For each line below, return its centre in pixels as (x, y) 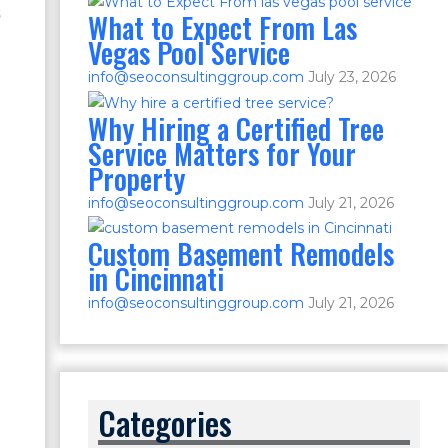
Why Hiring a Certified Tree (235, 128)
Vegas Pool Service (188, 52)
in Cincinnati (155, 279)
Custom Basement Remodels (240, 254)
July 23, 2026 (351, 76)
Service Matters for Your (221, 153)
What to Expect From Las (222, 27)
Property (136, 178)
